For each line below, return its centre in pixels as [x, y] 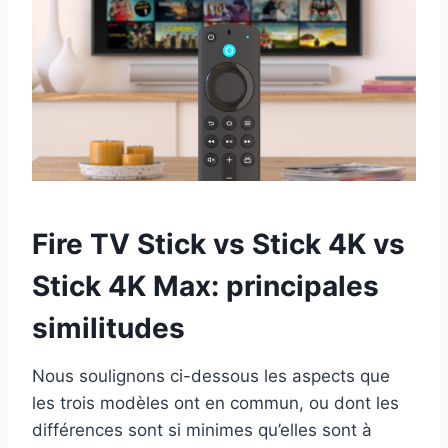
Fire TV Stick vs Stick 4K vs [218, 244]
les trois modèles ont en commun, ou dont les [215, 403]
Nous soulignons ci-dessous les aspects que [211, 376]
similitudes [108, 328]
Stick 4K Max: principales [205, 286]
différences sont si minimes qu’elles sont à [202, 430]
